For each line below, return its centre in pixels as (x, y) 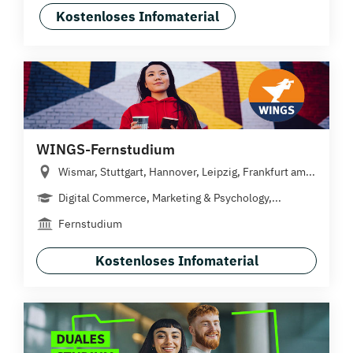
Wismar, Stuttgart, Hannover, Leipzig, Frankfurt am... (187, 172)
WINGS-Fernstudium (106, 150)
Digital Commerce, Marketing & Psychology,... (170, 198)
